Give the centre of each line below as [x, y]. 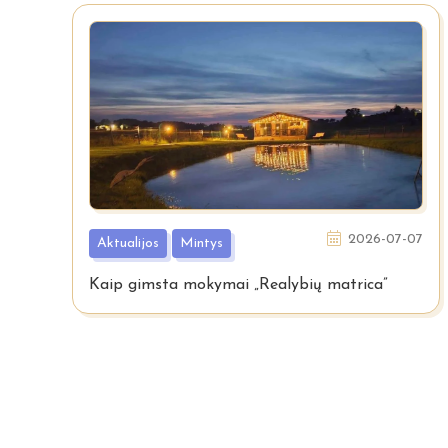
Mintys [202, 243]
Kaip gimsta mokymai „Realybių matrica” [238, 284]
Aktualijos [127, 243]
